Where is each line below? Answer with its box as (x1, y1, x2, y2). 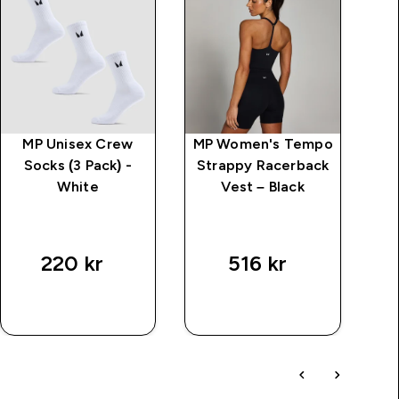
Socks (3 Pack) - (23, 157, 132, 173)
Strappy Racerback (196, 157, 330, 173)
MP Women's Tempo (192, 135, 333, 151)
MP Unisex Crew (22, 135, 134, 151)
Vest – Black (221, 178, 305, 194)
